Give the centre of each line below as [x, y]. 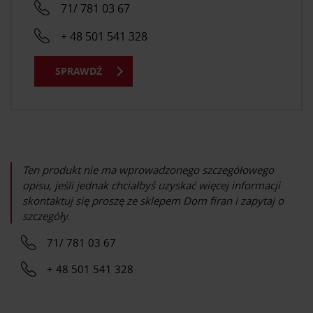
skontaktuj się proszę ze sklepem [103, 201]
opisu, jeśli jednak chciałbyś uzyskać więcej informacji [151, 185]
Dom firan [208, 201]
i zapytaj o [258, 201]
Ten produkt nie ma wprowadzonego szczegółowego [148, 170]
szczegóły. [46, 216]
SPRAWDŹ [79, 71]
